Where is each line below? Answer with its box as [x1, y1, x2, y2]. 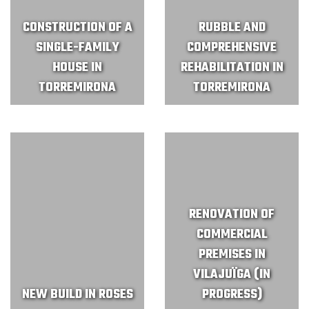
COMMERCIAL [196, 225, 268, 245]
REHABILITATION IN [180, 58, 283, 78]
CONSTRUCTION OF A [22, 18, 132, 38]
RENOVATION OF [189, 205, 275, 225]
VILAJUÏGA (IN [193, 265, 270, 285]
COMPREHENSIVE [187, 38, 277, 58]
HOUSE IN [52, 58, 102, 78]
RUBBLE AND [198, 18, 266, 38]
